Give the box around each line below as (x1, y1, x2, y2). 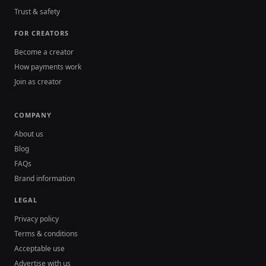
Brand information (14, 173, 75, 183)
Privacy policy (14, 213, 59, 224)
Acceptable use (14, 243, 65, 254)
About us (14, 128, 43, 139)
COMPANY (14, 110, 52, 119)
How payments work (14, 61, 81, 72)
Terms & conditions (14, 228, 78, 239)
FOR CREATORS (14, 28, 69, 37)
